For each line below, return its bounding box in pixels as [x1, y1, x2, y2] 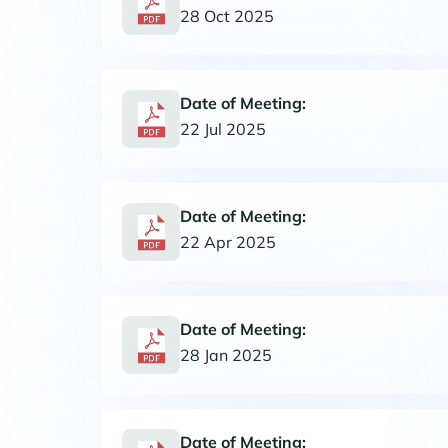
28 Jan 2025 [180, 344, 272, 365]
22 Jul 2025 [180, 118, 266, 139]
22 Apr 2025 [180, 231, 276, 252]
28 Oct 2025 [180, 5, 274, 26]
